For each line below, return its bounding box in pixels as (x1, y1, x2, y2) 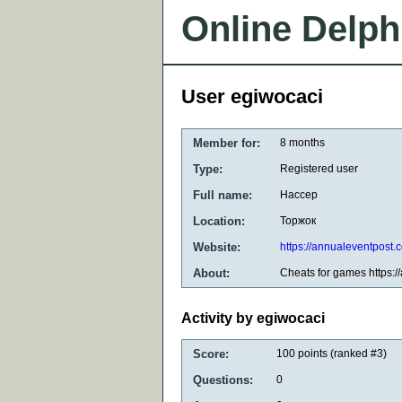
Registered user (280, 162, 358, 175)
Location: (193, 214, 245, 228)
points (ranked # (295, 346, 377, 360)
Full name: (193, 188, 252, 202)
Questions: (193, 372, 253, 387)
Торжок (280, 214, 316, 227)
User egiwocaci (181, 85, 323, 108)
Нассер (280, 188, 318, 201)
